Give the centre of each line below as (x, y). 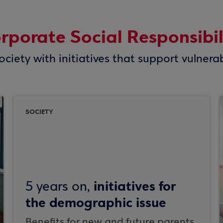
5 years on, (59, 187)
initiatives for (135, 186)
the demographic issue (96, 203)
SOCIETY (39, 112)
